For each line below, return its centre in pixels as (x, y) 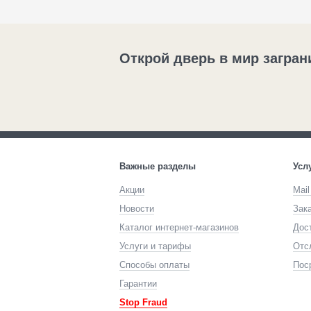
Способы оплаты (154, 265)
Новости (137, 209)
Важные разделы (158, 166)
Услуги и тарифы (155, 246)
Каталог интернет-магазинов (179, 227)
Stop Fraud (143, 302)
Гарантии (138, 284)
